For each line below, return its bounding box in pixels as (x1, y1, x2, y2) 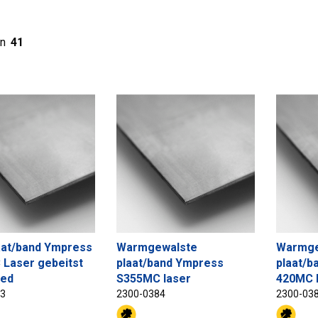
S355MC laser (116, 272, 191, 286)
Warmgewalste (116, 241, 197, 255)
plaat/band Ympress (116, 256, 224, 270)
